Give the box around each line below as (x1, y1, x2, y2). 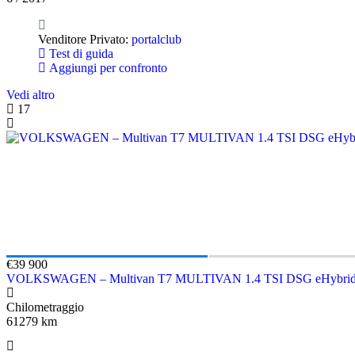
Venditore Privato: (38, 32, 132, 46)
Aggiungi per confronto (46, 60, 167, 74)
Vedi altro (6, 87, 55, 101)
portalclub (132, 32, 181, 46)
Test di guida (46, 46, 113, 60)
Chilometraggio (6, 300, 84, 314)
